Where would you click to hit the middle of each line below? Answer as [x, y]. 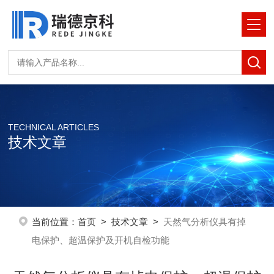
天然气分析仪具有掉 [204, 222]
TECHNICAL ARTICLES [54, 127]
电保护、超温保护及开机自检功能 [100, 240]
